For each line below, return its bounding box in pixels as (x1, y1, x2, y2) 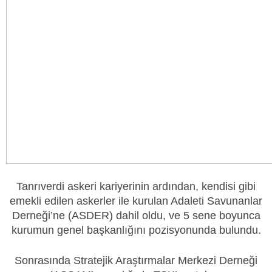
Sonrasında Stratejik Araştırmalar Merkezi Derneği (15, 254, 257, 267)
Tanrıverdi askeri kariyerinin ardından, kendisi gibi (16, 180, 256, 193)
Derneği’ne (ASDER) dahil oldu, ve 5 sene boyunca (12, 209, 260, 222)
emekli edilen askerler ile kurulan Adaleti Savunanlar (10, 195, 262, 208)
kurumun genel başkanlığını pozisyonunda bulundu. (11, 224, 261, 237)
